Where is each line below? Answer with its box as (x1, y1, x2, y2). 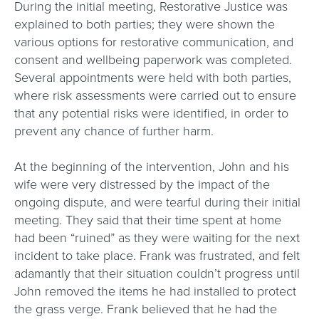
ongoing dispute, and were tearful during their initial (14, 194, 300, 210)
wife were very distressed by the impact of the (14, 177, 270, 192)
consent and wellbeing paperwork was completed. (14, 52, 292, 68)
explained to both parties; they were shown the (14, 16, 275, 32)
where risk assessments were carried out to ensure (14, 88, 296, 103)
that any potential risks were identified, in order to (14, 105, 288, 121)
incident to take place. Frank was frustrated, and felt (14, 248, 300, 263)
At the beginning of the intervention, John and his (14, 159, 289, 174)
